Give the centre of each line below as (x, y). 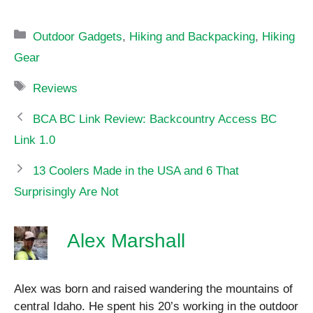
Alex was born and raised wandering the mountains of (153, 289)
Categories (61, 24)
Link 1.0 (35, 140)
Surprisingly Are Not (66, 191)
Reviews (56, 88)
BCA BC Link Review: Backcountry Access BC (155, 119)
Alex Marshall (126, 240)
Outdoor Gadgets (78, 36)
